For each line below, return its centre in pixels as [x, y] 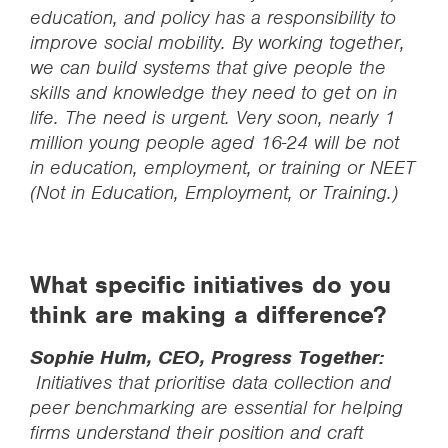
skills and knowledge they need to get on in [213, 92]
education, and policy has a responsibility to [213, 17]
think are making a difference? [208, 314]
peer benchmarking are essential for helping [216, 407]
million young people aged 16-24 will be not [214, 142]
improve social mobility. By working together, [217, 42]
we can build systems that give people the [208, 67]
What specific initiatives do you [210, 284]
